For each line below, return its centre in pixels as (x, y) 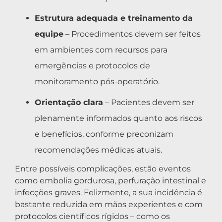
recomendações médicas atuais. (98, 150)
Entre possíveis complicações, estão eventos (103, 169)
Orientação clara (69, 103)
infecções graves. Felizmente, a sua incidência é (109, 193)
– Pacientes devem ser (149, 103)
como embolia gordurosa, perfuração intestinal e (111, 181)
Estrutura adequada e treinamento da (114, 18)
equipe (49, 34)
